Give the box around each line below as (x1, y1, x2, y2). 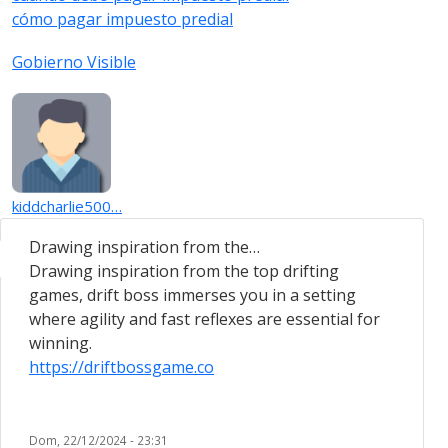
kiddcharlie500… (12, 196, 122, 217)
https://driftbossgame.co (29, 356, 214, 379)
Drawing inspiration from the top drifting (29, 260, 339, 283)
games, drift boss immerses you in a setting (29, 284, 356, 307)
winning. (29, 332, 92, 355)
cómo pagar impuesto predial (12, 7, 233, 30)
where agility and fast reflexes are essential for (29, 308, 380, 331)
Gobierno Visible (12, 50, 136, 73)
